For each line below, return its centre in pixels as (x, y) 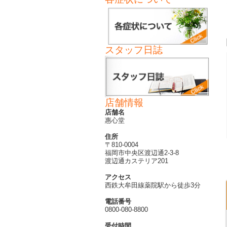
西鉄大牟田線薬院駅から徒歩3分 (153, 185)
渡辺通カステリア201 (137, 161)
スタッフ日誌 (134, 50)
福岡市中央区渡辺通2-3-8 (142, 153)
